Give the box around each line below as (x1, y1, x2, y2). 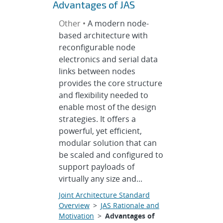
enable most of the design (58, 102, 156, 112)
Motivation (58, 211, 94, 221)
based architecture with (58, 30, 148, 41)
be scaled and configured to (58, 149, 163, 160)
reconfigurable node (58, 42, 135, 53)
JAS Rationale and (100, 201, 159, 210)
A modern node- (87, 18, 149, 29)
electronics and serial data (58, 54, 158, 65)
